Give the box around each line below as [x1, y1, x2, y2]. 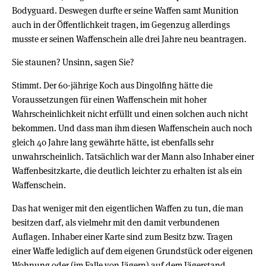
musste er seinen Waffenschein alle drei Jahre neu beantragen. [12, 33, 246, 45]
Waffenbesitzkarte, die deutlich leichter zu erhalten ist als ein [12, 164, 242, 176]
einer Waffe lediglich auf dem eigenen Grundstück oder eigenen [12, 245, 253, 256]
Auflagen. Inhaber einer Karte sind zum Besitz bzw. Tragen [12, 230, 235, 242]
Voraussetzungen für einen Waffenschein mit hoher [12, 93, 207, 105]
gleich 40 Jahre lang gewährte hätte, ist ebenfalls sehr [12, 136, 214, 148]
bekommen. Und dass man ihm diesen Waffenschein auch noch [12, 122, 252, 134]
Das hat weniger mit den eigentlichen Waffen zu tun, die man [12, 202, 243, 214]
